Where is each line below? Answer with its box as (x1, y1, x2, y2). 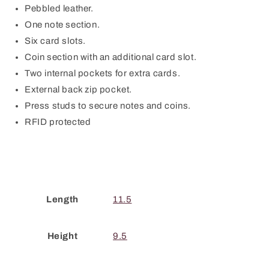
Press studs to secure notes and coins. (25, 101, 191, 110)
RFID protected (25, 117, 91, 127)
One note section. (25, 20, 100, 29)
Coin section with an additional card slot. (25, 52, 197, 62)
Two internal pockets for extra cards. (25, 68, 181, 78)
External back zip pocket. (25, 85, 132, 94)
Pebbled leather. (25, 4, 94, 13)
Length (46, 195, 79, 204)
